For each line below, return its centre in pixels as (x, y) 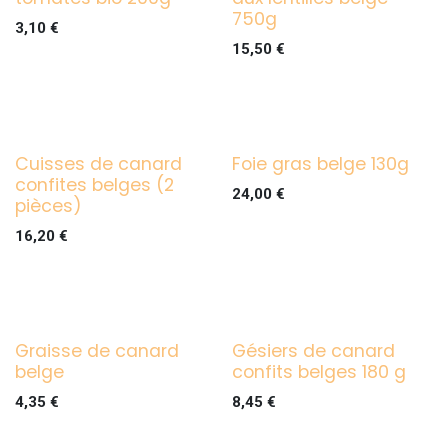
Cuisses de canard (98, 163)
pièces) (48, 205)
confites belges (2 (94, 184)
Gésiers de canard (313, 350)
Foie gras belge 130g (320, 163)
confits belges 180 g (318, 371)
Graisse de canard (97, 350)
